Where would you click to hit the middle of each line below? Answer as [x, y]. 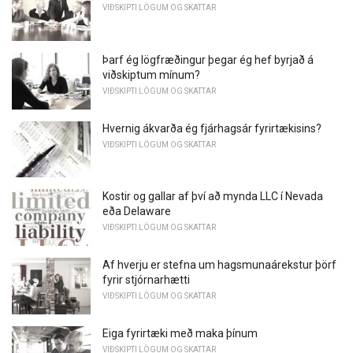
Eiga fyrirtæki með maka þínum [180, 333]
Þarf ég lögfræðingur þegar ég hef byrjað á [208, 59]
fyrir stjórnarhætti [146, 279]
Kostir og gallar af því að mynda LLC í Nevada [213, 197]
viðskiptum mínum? [151, 74]
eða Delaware [137, 212]
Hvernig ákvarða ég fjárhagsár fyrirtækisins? [212, 128]
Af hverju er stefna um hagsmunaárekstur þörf [219, 264]
